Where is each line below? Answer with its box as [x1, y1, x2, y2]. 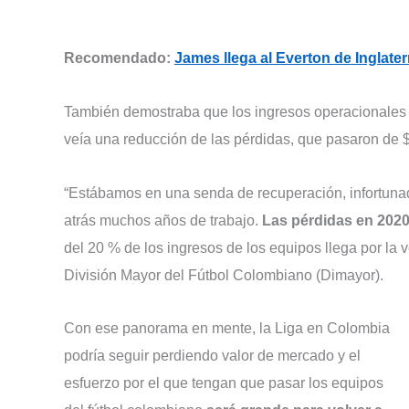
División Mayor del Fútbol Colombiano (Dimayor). [64, 267, 383, 283]
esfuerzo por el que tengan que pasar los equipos [64, 375, 383, 392]
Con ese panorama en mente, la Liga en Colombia [64, 320, 390, 337]
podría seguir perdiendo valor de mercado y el [64, 348, 361, 364]
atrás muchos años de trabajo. [64, 212, 262, 228]
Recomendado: [64, 49, 174, 66]
